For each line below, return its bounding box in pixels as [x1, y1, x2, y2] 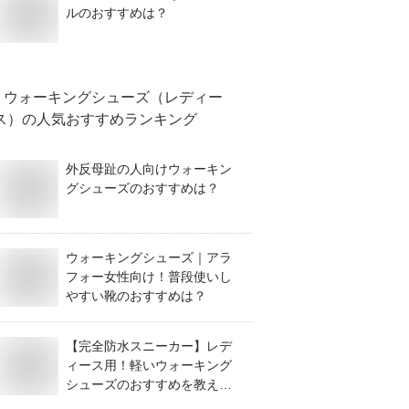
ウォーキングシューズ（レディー [4, 89, 223, 105]
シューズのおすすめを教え [66, 377, 219, 392]
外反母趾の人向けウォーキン [66, 162, 232, 176]
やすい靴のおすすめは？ [66, 288, 206, 303]
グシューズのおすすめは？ [66, 181, 219, 195]
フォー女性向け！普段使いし [66, 269, 232, 284]
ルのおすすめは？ [66, 5, 168, 20]
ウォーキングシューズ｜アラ [66, 250, 232, 265]
